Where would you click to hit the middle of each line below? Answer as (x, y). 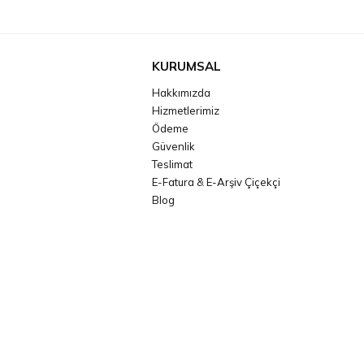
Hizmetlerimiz (186, 111)
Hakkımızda (182, 93)
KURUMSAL (187, 67)
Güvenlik (174, 147)
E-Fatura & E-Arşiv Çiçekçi (217, 182)
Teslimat (173, 165)
